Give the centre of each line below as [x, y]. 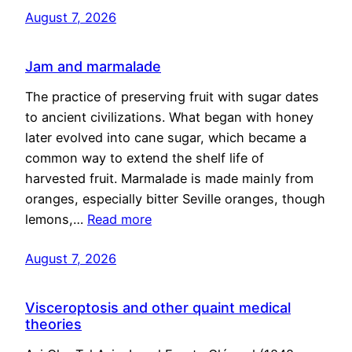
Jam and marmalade [93, 67]
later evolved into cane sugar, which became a [166, 138]
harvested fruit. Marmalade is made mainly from [169, 179]
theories [53, 324]
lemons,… [56, 220]
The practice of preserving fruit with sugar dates [172, 97]
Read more [119, 220]
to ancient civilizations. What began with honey [169, 117]
